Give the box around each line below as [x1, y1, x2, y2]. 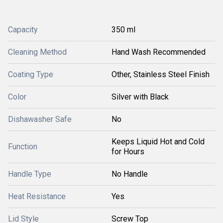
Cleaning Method [8, 47, 67, 57]
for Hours [111, 147, 144, 156]
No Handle [111, 169, 148, 179]
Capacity [8, 25, 38, 34]
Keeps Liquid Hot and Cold [111, 137, 205, 146]
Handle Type [8, 169, 51, 179]
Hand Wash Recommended [111, 47, 206, 57]
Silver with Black [111, 92, 169, 102]
